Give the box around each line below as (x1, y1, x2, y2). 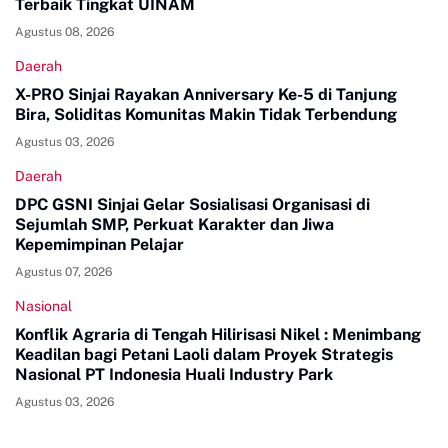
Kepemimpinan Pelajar (15, 234, 184, 254)
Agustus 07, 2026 (15, 264, 112, 279)
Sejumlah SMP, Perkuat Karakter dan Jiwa (15, 214, 334, 234)
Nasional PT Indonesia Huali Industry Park (15, 364, 333, 384)
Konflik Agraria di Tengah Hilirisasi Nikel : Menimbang (15, 324, 421, 344)
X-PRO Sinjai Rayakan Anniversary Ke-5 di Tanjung (15, 84, 397, 104)
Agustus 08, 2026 (15, 24, 114, 39)
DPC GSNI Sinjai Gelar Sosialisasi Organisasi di (15, 194, 370, 214)
